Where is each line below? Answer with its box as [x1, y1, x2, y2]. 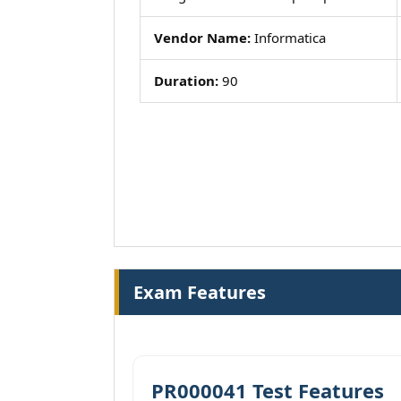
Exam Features [133, 280, 266, 304]
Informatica [251, 29, 326, 47]
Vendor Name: [154, 29, 251, 47]
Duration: [154, 72, 218, 90]
